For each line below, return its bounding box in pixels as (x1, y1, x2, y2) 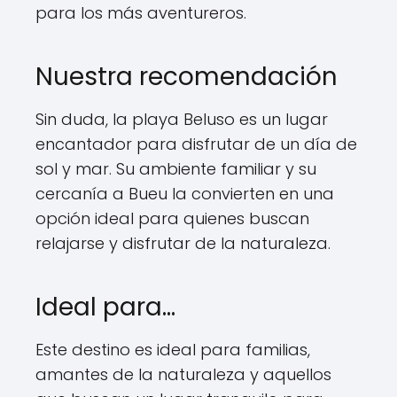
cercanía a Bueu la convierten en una (35, 183, 334, 205)
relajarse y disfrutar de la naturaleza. (35, 232, 331, 254)
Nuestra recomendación (35, 59, 338, 94)
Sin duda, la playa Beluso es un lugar (35, 108, 328, 130)
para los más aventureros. (35, 2, 246, 24)
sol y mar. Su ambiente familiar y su (35, 158, 316, 180)
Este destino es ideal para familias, (35, 339, 310, 361)
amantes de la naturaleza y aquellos (35, 363, 331, 385)
